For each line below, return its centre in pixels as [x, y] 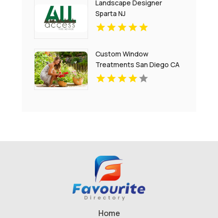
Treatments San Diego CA [138, 64]
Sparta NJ [111, 13]
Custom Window [122, 54]
